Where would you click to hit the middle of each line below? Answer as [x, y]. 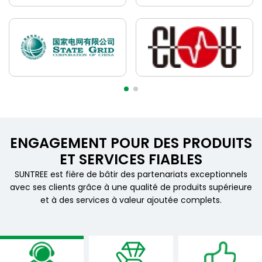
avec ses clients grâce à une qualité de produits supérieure [131, 187]
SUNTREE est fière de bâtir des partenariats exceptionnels [131, 174]
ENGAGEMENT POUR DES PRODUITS [131, 143]
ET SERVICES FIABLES [131, 159]
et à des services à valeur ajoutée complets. [131, 200]
